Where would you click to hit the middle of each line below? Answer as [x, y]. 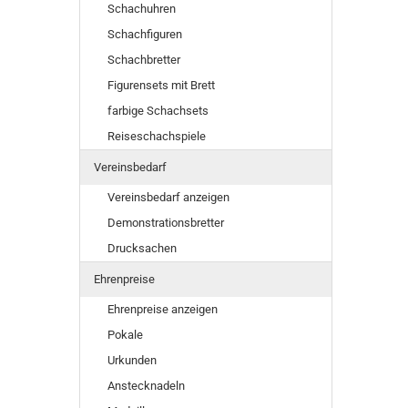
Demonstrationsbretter [166, 223]
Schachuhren [142, 9]
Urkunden [132, 360]
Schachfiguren [145, 34]
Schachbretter [144, 60]
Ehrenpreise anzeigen [163, 309]
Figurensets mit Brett [161, 85]
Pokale [125, 335]
